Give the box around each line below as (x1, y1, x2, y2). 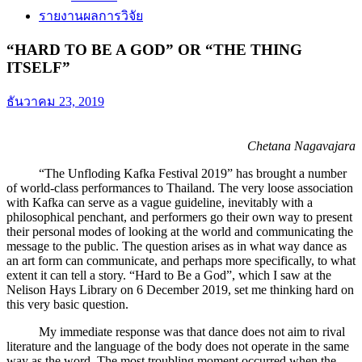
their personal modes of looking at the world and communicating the (6, 225, 353, 239)
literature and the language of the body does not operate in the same (6, 339, 349, 354)
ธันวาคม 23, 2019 (6, 95, 104, 109)
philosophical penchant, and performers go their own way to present (6, 210, 352, 225)
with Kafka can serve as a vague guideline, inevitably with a (6, 196, 313, 210)
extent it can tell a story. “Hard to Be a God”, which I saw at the (6, 268, 331, 283)
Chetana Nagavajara (247, 139, 356, 154)
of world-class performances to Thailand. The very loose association (6, 181, 353, 196)
